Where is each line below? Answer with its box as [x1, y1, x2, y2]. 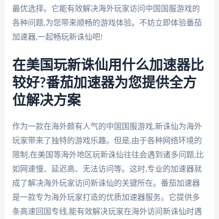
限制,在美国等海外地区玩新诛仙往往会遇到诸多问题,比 [12, 150, 204, 159]
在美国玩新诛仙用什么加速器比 [12, 58, 204, 72]
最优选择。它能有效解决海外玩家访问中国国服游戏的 [12, 4, 200, 13]
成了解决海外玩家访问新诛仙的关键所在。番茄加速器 [12, 178, 200, 187]
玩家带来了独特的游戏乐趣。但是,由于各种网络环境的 [12, 136, 202, 145]
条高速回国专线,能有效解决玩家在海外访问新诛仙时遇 [12, 207, 202, 216]
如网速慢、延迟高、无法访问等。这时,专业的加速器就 [12, 164, 202, 173]
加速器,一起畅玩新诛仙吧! [12, 33, 103, 42]
